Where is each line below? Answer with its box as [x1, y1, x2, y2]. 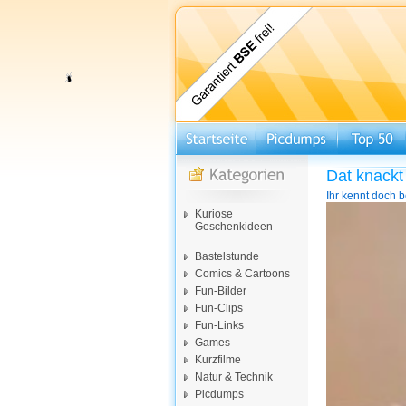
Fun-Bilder [195, 285, 246, 297]
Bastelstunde [195, 250, 259, 263]
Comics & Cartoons [195, 267, 290, 280]
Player [325, 214, 357, 227]
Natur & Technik [195, 371, 273, 383]
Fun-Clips [195, 302, 243, 314]
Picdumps [195, 388, 244, 401]
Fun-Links [195, 319, 244, 332]
